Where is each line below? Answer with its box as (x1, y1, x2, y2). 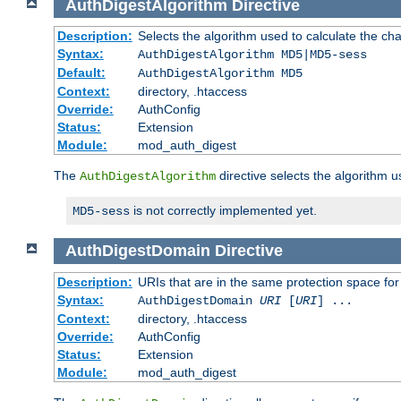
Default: (56, 65, 106, 81)
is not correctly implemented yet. (130, 203, 317, 218)
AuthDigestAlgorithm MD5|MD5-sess (137, 47, 367, 63)
